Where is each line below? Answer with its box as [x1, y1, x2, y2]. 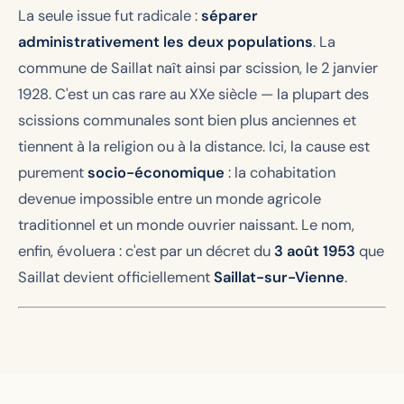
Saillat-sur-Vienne [214, 267, 344, 287]
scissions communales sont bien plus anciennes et [18, 110, 356, 130]
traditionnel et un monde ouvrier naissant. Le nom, [18, 215, 354, 234]
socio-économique [87, 162, 225, 182]
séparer [201, 5, 258, 25]
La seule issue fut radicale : [18, 5, 201, 25]
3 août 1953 [274, 241, 355, 261]
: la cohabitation [225, 162, 335, 182]
